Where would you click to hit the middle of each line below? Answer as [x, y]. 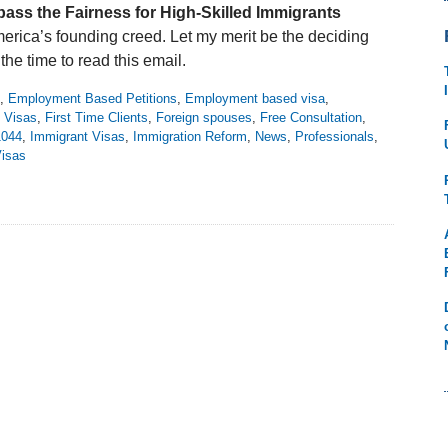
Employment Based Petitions [92, 99]
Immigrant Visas [77, 137]
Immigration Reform [190, 137]
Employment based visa [255, 99]
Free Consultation [311, 118]
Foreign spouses [204, 118]
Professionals [334, 137]
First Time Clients [96, 118]
